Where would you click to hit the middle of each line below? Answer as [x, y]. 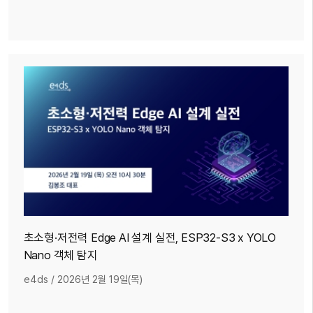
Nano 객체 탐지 [60, 255]
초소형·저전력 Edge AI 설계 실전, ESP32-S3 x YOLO [150, 237]
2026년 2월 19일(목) [100, 279]
